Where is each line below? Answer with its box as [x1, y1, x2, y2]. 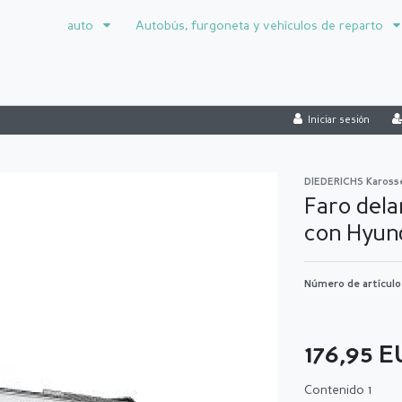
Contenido [304, 383, 368, 397]
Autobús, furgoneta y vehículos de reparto [135, 20, 387, 33]
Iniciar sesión [308, 115, 371, 126]
